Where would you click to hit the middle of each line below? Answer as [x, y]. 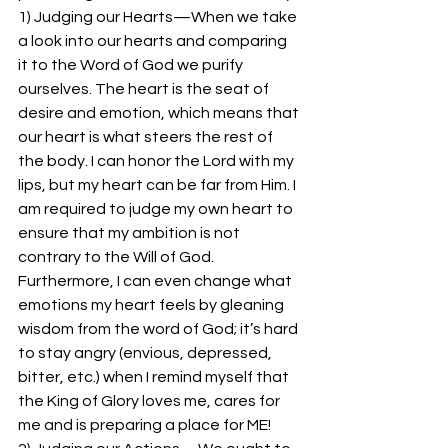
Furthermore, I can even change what [156, 281]
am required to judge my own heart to [157, 209]
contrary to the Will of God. [117, 257]
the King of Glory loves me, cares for [150, 401]
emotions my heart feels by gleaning [152, 305]
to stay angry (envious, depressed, [146, 353]
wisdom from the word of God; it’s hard [159, 329]
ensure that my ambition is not [130, 233]
